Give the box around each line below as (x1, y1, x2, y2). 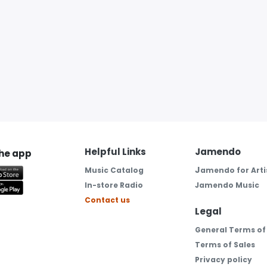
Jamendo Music (194, 179, 259, 190)
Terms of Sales (194, 239, 255, 250)
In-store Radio (84, 179, 143, 190)
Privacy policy (194, 254, 252, 265)
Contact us (84, 194, 130, 205)
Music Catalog (84, 164, 144, 175)
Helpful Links (84, 145, 146, 158)
